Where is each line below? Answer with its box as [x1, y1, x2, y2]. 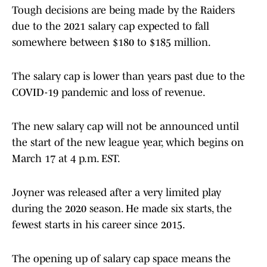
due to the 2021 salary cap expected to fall [12, 20, 209, 33]
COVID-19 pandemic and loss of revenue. [12, 86, 206, 99]
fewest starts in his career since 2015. [12, 219, 185, 231]
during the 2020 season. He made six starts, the [12, 203, 232, 215]
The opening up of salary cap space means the [12, 253, 231, 265]
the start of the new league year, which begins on [12, 136, 244, 149]
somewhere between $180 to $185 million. [12, 36, 211, 49]
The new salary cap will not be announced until [12, 120, 239, 133]
